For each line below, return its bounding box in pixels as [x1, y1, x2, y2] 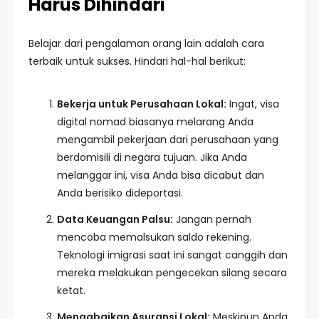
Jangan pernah [173, 212, 251, 226]
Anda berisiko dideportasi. [57, 186, 183, 200]
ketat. [57, 283, 85, 298]
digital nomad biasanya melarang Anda [57, 115, 253, 129]
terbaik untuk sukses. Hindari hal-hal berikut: [28, 54, 246, 68]
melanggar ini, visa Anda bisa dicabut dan [57, 168, 264, 182]
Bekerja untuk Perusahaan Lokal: [57, 97, 226, 111]
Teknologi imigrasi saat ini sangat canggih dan [57, 248, 288, 262]
